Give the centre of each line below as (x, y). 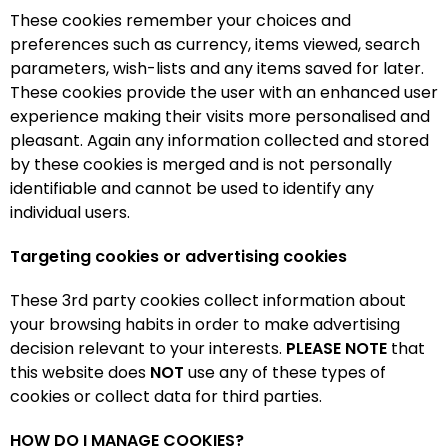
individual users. (70, 212)
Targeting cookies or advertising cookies (178, 256)
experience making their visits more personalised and (220, 116)
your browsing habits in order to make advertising (205, 324)
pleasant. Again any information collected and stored (219, 140)
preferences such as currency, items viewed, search (215, 44)
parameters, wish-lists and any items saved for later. (217, 68)
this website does (80, 372)
